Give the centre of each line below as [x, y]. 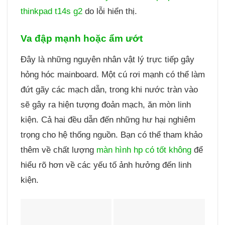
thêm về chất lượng [58, 150]
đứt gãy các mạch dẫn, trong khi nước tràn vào [109, 89]
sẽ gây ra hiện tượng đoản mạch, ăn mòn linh [105, 104]
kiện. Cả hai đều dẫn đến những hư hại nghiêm [108, 120]
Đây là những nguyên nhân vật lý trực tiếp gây [107, 59]
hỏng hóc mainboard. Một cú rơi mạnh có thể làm [113, 74]
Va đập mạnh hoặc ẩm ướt [81, 39]
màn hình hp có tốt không [144, 150]
